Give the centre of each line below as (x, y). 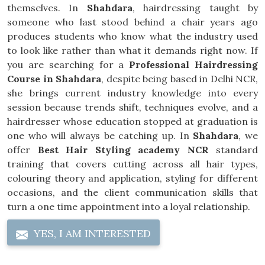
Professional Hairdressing (194, 64)
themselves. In (47, 8)
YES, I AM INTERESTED (91, 233)
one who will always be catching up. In (100, 135)
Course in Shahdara (54, 79)
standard (233, 150)
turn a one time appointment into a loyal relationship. (129, 206)
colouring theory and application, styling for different (132, 178)
